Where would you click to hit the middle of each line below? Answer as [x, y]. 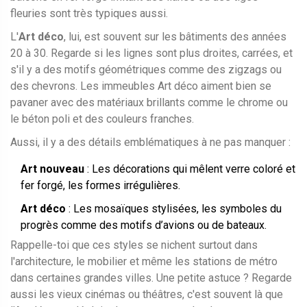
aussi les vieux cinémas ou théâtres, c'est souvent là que [147, 295]
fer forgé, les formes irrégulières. [100, 186]
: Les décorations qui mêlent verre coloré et [190, 169]
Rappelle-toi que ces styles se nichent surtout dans [134, 245]
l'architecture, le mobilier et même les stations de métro [144, 262]
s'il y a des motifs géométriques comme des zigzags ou [146, 70]
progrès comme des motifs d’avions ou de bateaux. [144, 225]
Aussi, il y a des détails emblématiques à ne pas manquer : [150, 143]
